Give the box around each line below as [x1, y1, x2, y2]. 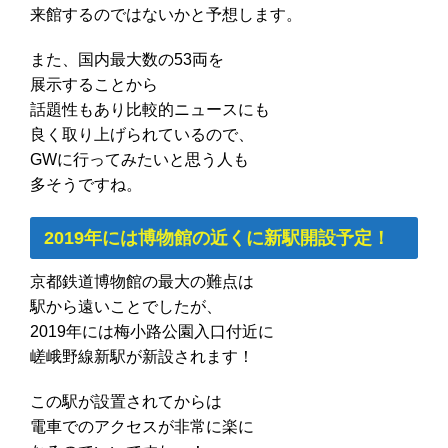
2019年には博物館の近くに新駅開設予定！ [43, 227, 390, 248]
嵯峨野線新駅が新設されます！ [30, 347, 254, 365]
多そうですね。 [30, 175, 142, 193]
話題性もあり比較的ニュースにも [30, 100, 270, 118]
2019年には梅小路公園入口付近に [30, 322, 274, 340]
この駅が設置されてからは [30, 392, 222, 410]
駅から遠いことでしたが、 [30, 297, 222, 315]
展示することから [30, 75, 158, 93]
